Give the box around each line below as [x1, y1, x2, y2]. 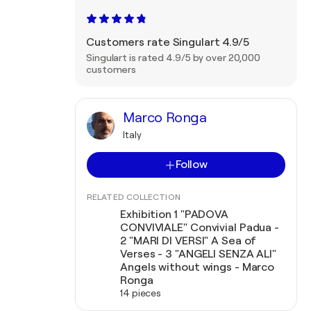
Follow [175, 158, 208, 171]
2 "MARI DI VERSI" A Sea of [120, 235, 257, 247]
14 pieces [120, 287, 162, 299]
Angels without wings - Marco [120, 261, 275, 274]
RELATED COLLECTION [87, 192, 180, 202]
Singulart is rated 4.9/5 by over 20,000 [86, 52, 261, 63]
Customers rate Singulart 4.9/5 [86, 36, 249, 49]
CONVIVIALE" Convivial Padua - [120, 221, 280, 234]
